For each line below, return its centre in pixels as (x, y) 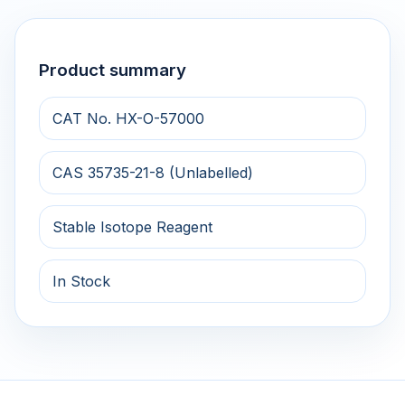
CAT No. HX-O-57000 (128, 119)
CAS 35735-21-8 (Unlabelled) (153, 173)
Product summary (113, 70)
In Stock (81, 282)
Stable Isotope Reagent (132, 227)
